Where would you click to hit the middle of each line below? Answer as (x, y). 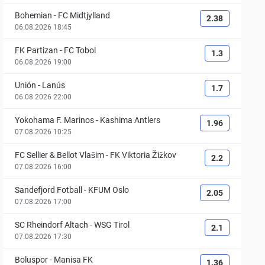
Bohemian (34, 15)
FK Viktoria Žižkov (143, 155)
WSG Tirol (112, 225)
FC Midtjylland (84, 15)
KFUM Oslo (109, 190)
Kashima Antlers (130, 120)
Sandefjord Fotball (49, 190)
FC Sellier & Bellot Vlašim (60, 155)
